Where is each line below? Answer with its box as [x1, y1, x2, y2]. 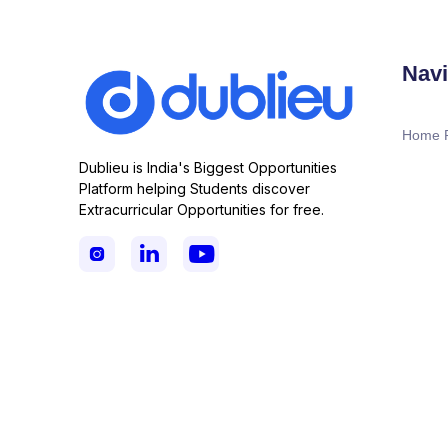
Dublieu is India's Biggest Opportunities [79, 159, 337, 177]
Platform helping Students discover [79, 180, 310, 198]
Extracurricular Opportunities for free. [79, 201, 324, 219]
